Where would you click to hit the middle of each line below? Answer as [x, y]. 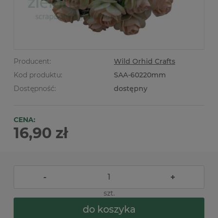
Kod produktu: [38, 75]
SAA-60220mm [140, 75]
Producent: [32, 61]
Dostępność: [35, 89]
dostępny [131, 89]
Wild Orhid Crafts [145, 61]
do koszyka [109, 209]
